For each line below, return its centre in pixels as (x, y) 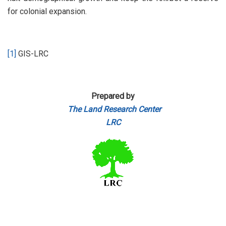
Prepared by (113, 96)
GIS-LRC (32, 54)
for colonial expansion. (47, 12)
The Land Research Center (114, 109)
